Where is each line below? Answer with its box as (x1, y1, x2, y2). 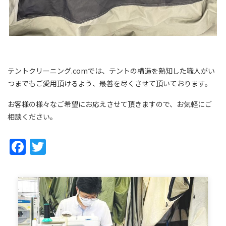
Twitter (46, 142, 71, 152)
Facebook (26, 142, 59, 152)
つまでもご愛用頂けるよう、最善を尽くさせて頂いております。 (8, 78, 212, 89)
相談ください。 (8, 111, 57, 122)
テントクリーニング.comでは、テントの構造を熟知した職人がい (8, 66, 215, 76)
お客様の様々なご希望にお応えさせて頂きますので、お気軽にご (8, 99, 212, 109)
